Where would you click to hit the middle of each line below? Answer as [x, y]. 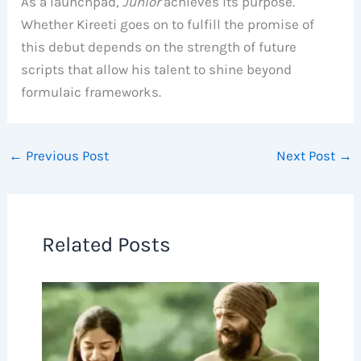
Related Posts [106, 245]
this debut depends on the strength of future [159, 46]
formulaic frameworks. [91, 91]
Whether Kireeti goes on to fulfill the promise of [168, 24]
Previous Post [66, 155]
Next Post [307, 155]
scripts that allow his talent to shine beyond [157, 69]
